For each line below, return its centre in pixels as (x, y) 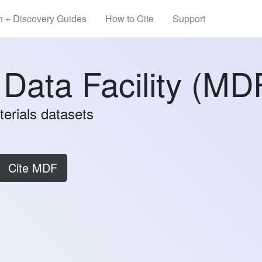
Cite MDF (32, 168)
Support (189, 18)
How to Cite (129, 18)
